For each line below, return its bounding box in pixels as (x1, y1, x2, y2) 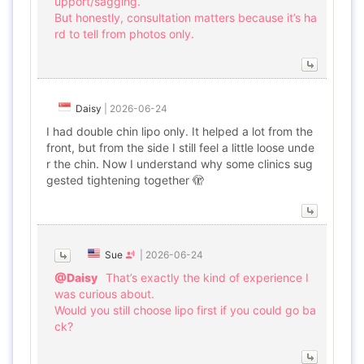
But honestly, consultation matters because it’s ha (54, 11, 317, 24)
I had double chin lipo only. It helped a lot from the (46, 124, 313, 138)
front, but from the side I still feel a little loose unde (46, 141, 314, 154)
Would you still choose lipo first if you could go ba (54, 303, 316, 317)
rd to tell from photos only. (54, 27, 194, 41)
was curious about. (54, 287, 154, 301)
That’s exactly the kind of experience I (106, 271, 309, 284)
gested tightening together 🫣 (46, 173, 204, 187)
